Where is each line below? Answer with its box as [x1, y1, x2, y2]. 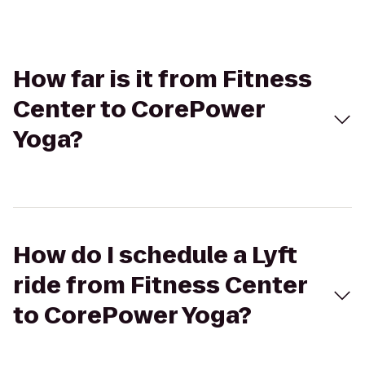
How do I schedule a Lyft [13, 240, 297, 271]
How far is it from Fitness [13, 64, 312, 95]
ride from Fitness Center [13, 270, 307, 301]
